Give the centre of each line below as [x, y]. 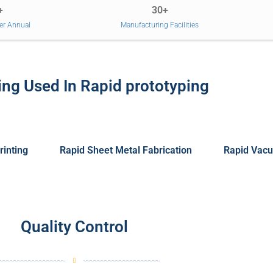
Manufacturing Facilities [160, 25]
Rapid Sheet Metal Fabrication [126, 150]
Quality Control [74, 226]
